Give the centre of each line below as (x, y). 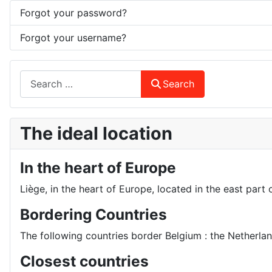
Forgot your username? (73, 37)
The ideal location (96, 133)
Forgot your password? (73, 12)
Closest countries (84, 261)
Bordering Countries (93, 214)
